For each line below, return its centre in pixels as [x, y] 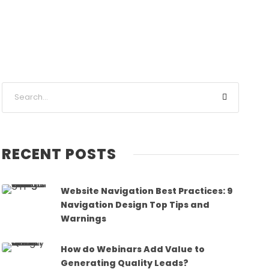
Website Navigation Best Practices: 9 [147, 191]
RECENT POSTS [59, 154]
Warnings [84, 218]
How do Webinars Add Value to [133, 249]
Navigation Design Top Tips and [135, 204]
